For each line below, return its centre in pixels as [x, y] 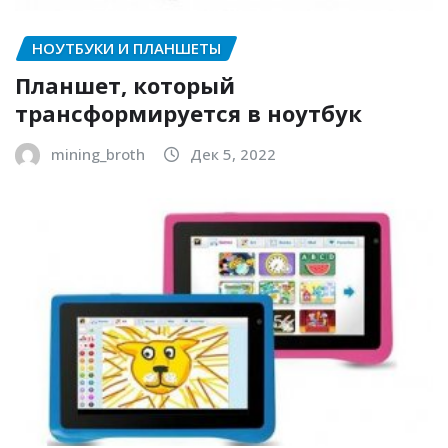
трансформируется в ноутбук [188, 112]
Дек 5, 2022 [233, 153]
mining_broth [98, 153]
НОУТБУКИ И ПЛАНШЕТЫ [126, 48]
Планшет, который [125, 84]
